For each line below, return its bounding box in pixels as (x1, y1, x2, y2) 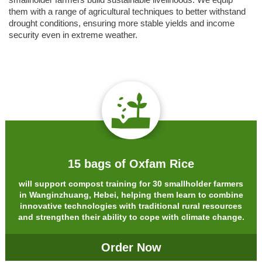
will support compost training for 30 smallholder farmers (19, 178, 243, 188)
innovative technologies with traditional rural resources (20, 201, 242, 211)
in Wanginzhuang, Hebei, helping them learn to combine (19, 189, 243, 199)
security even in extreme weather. (9, 30, 137, 40)
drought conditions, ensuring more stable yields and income (9, 19, 235, 29)
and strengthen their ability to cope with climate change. (18, 212, 244, 222)
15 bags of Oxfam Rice (68, 157, 194, 171)
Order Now (101, 241, 161, 254)
